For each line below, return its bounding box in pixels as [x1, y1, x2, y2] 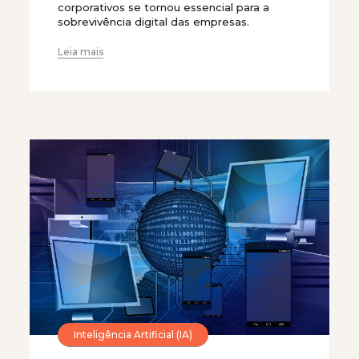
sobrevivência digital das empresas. [58, 15, 249, 29]
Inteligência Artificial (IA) [74, 328, 192, 341]
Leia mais [58, 46, 103, 58]
